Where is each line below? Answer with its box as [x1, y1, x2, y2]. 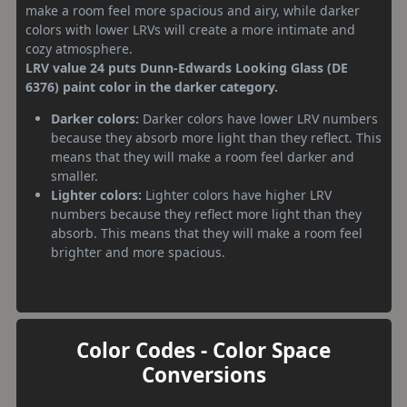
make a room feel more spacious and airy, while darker [25, 2, 360, 19]
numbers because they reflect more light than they [51, 205, 362, 223]
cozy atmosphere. [25, 40, 133, 57]
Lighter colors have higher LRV [142, 186, 332, 203]
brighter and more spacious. [51, 243, 225, 261]
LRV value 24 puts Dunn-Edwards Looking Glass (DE [25, 59, 348, 76]
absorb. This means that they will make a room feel [51, 224, 362, 242]
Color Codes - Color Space [76, 336, 331, 364]
